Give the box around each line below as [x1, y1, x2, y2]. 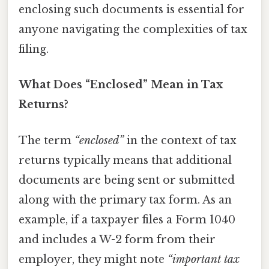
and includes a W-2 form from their [19, 232, 216, 246]
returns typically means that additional [19, 153, 232, 167]
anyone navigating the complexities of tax [19, 23, 247, 37]
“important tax [168, 252, 240, 266]
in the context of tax [124, 133, 237, 147]
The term [19, 133, 74, 147]
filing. [19, 43, 49, 56]
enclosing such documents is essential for [19, 3, 244, 17]
